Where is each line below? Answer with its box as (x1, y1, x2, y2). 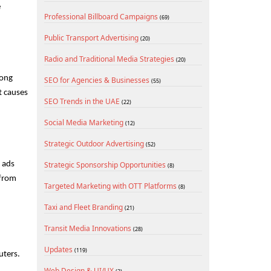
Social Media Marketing (44, 117, 125, 128)
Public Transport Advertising (44, 33, 140, 43)
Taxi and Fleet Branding (44, 202, 125, 212)
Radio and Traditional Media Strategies (44, 54, 176, 64)
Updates (44, 244, 74, 255)
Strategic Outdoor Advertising (44, 139, 146, 149)
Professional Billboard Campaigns (44, 11, 160, 22)
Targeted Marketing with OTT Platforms (44, 181, 178, 191)
